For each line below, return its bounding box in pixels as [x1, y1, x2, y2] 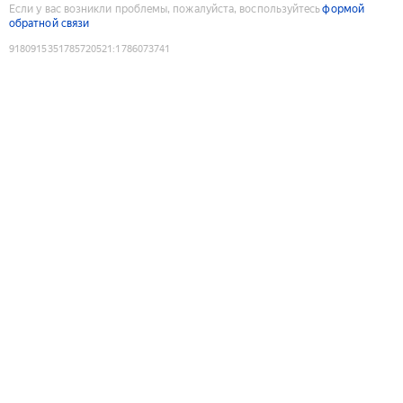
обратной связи [9, 16, 90, 30]
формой [322, 2, 364, 15]
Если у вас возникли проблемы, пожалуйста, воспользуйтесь [9, 2, 321, 15]
